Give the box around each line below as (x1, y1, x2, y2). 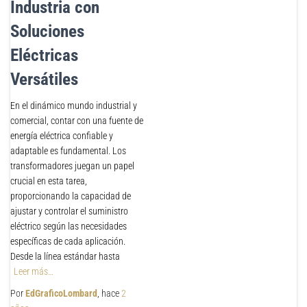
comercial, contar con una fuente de (10, 115, 143, 126)
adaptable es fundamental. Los (10, 145, 126, 156)
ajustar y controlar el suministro (10, 206, 128, 217)
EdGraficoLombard (25, 288, 97, 299)
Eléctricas (10, 45, 78, 65)
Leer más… (14, 266, 53, 277)
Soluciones (10, 21, 84, 41)
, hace (97, 288, 121, 299)
